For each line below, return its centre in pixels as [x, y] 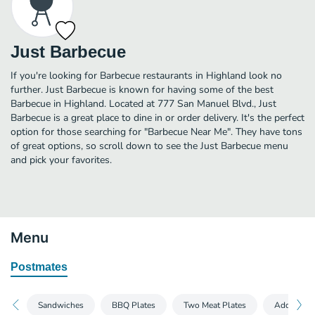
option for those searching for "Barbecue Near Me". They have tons [156, 131]
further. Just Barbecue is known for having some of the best [142, 89]
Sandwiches [61, 305]
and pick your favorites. [61, 160]
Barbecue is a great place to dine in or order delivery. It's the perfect [157, 117]
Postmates [39, 266]
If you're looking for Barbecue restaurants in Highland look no [146, 75]
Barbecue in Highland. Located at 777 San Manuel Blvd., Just [143, 103]
